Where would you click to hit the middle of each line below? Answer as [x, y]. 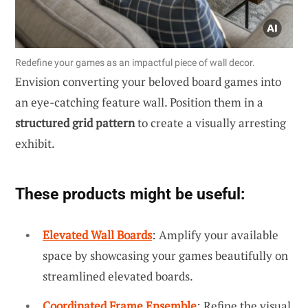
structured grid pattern [75, 122]
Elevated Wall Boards [97, 234]
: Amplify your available [215, 234]
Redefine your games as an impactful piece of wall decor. [135, 62]
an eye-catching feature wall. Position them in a [139, 102]
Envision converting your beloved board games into [148, 81]
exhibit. [35, 143]
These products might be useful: [130, 194]
